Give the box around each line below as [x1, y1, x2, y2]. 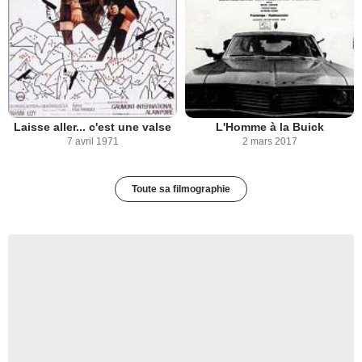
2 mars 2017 [242, 135, 297, 147]
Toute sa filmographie [132, 183, 230, 195]
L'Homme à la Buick [215, 120, 324, 133]
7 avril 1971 [66, 135, 119, 147]
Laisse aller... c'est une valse [14, 120, 171, 133]
